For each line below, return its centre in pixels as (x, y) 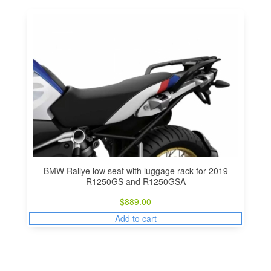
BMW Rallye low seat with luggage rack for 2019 (135, 170)
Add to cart (135, 218)
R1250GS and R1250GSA (135, 181)
